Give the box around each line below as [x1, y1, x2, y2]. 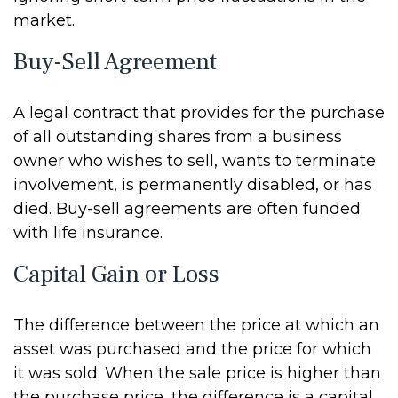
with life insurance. [13, 223, 163, 243]
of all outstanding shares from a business [13, 127, 342, 147]
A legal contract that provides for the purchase [13, 103, 385, 123]
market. [13, 11, 75, 30]
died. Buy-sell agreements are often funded [13, 199, 361, 219]
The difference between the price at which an [13, 315, 379, 335]
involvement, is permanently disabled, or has [13, 175, 372, 195]
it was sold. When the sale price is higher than [13, 363, 381, 383]
